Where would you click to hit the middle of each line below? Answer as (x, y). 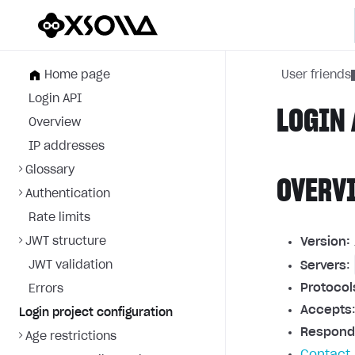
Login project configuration (96, 313)
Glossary (50, 170)
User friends (316, 75)
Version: (325, 242)
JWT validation (71, 265)
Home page (77, 75)
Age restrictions (71, 337)
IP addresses (67, 147)
